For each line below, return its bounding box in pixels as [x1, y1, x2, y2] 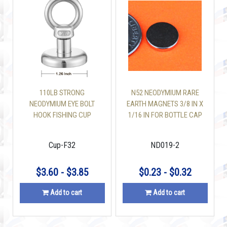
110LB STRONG [40, 88, 85, 97]
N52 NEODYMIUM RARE [131, 88, 199, 97]
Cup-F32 [49, 140, 75, 150]
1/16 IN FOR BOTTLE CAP [128, 110, 202, 120]
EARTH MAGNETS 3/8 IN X [127, 99, 203, 108]
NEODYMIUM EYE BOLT [29, 99, 95, 108]
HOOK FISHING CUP [33, 110, 91, 120]
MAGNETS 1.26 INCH [31, 122, 93, 131]
